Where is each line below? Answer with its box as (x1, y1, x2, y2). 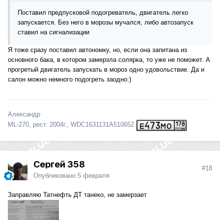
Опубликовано (33, 172, 78, 180)
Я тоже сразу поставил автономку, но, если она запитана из (8, 46, 187, 54)
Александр (8, 110, 40, 118)
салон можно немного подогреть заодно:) (8, 76, 131, 83)
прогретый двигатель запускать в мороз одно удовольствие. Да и (8, 66, 204, 74)
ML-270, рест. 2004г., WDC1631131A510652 (8, 121, 136, 129)
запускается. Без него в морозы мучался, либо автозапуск (18, 19, 193, 27)
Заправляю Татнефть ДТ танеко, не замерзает (8, 191, 147, 199)
